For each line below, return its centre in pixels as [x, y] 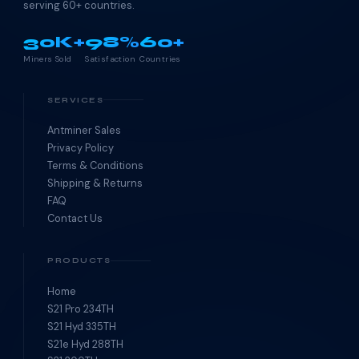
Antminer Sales [85, 131]
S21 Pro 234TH [81, 309]
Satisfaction [111, 58]
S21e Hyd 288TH [86, 344]
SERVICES [76, 100]
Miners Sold [48, 58]
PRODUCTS [79, 261]
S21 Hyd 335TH [82, 326]
